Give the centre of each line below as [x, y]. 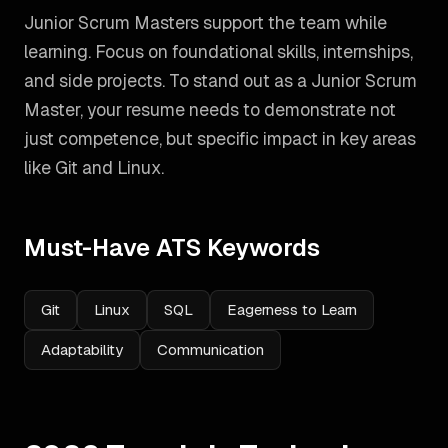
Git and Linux [108, 167]
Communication [210, 349]
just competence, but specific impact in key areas [220, 138]
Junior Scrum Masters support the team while [205, 22]
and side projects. [94, 80]
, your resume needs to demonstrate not [238, 109]
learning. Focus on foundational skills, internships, [218, 51]
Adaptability [82, 349]
